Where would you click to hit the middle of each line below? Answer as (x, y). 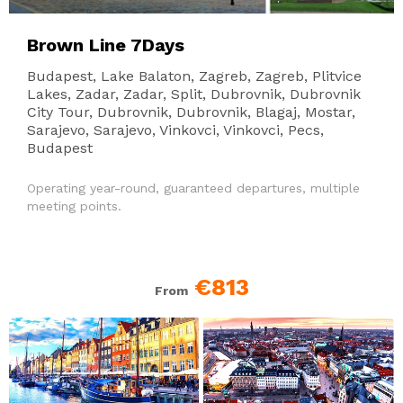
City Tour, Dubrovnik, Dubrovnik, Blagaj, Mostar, (191, 112)
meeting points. (74, 206)
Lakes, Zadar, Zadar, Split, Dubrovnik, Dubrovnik (194, 94)
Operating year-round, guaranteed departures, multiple (193, 188)
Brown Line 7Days (106, 45)
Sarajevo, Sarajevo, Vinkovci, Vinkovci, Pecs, (175, 130)
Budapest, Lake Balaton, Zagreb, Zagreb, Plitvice (194, 76)
